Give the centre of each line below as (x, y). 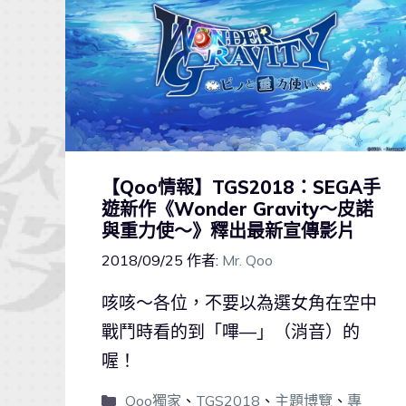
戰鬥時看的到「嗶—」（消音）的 (231, 332)
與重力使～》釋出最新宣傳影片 (228, 230)
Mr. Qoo (247, 261)
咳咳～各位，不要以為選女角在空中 (239, 303)
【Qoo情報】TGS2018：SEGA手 (241, 187)
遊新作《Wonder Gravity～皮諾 (237, 208)
